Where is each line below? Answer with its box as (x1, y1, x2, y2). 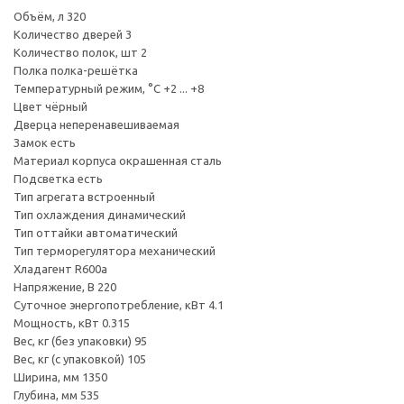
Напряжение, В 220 (14, 280, 116, 293)
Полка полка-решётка (14, 64, 138, 77)
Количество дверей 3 (14, 28, 132, 41)
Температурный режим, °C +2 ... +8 (14, 82, 204, 95)
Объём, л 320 (14, 10, 86, 23)
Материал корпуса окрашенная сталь (14, 154, 222, 167)
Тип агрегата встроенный (14, 190, 155, 203)
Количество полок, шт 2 (14, 46, 147, 59)
